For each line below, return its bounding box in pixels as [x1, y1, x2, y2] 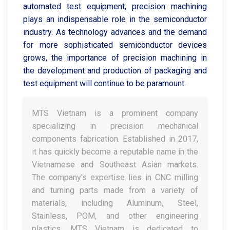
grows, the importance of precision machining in [23, 53, 207, 63]
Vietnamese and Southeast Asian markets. [32, 160, 198, 169]
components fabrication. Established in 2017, [32, 134, 198, 144]
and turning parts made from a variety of [32, 185, 198, 195]
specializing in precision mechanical [32, 121, 198, 131]
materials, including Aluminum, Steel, [32, 198, 198, 208]
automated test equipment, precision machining [23, 2, 207, 11]
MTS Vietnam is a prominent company [32, 108, 198, 118]
